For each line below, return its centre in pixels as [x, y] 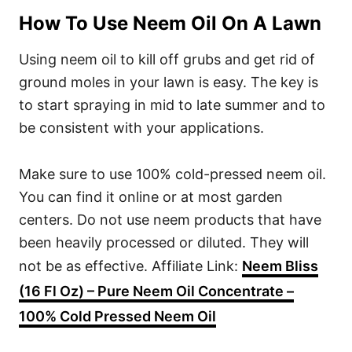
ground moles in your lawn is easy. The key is [169, 82]
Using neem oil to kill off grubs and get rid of [167, 60]
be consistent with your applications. [141, 128]
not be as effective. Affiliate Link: [130, 266]
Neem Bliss [280, 266]
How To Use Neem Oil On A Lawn [170, 24]
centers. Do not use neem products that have [170, 220]
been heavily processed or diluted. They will [164, 243]
